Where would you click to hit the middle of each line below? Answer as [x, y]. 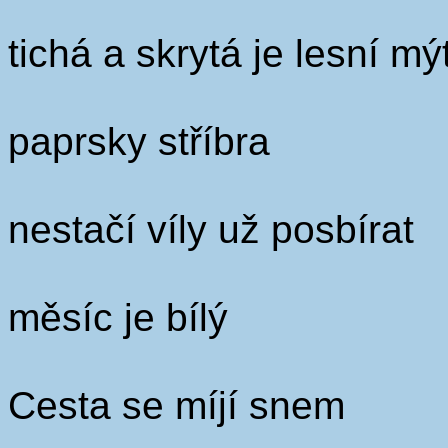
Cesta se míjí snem [176, 405]
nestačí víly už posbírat [211, 229]
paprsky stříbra [139, 141]
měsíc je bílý [118, 317]
